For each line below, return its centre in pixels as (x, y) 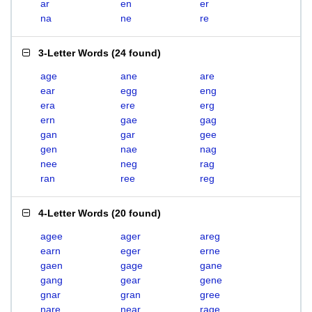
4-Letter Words (73, 213)
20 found (136, 213)
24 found (136, 53)
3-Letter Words (73, 53)
